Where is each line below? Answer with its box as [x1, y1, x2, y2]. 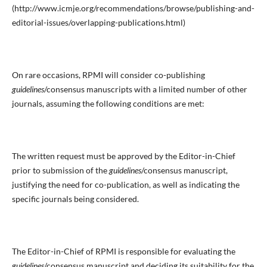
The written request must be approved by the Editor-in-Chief [11, 151, 235, 162]
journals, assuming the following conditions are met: [11, 98, 204, 109]
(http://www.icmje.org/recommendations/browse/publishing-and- [11, 3, 254, 14]
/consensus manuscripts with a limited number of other [44, 84, 247, 95]
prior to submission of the [11, 165, 109, 176]
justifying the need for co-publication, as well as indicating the [11, 179, 240, 190]
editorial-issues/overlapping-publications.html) [11, 17, 185, 28]
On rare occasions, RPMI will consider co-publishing [11, 70, 205, 80]
